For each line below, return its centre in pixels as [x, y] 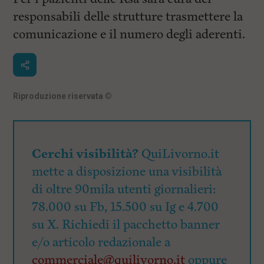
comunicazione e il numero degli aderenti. [129, 34]
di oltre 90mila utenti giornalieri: [124, 189]
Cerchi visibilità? [85, 154]
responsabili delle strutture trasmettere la [128, 17]
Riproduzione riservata [59, 96]
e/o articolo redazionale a [101, 242]
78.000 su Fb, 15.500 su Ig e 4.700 [126, 207]
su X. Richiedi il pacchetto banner [126, 225]
